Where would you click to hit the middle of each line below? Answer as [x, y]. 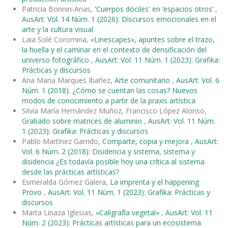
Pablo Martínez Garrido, [62, 141]
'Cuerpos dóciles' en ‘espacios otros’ [155, 9]
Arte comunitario [143, 80]
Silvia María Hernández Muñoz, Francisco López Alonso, [114, 110]
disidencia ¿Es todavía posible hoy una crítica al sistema [113, 161]
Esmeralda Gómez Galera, [66, 182]
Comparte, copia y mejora [147, 141]
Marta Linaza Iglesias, [59, 212]
